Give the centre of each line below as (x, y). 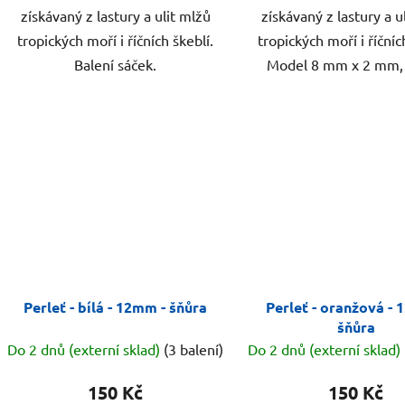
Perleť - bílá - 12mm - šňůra (116, 306)
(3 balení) (194, 348)
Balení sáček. (116, 65)
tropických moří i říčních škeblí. (116, 40)
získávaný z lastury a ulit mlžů (115, 16)
